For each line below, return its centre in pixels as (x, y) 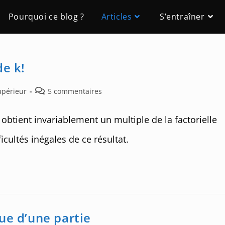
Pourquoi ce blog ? (46, 17)
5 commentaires (75, 91)
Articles (117, 17)
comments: (53, 101)
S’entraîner (182, 17)
